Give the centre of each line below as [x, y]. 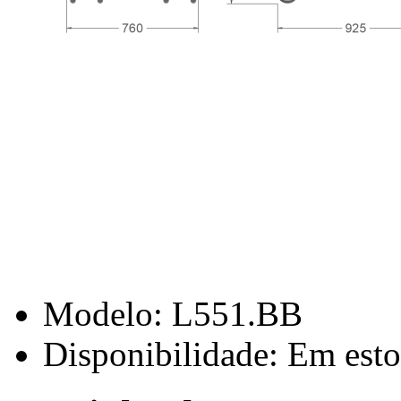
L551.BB [233, 314]
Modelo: [103, 314]
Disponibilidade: [161, 354]
